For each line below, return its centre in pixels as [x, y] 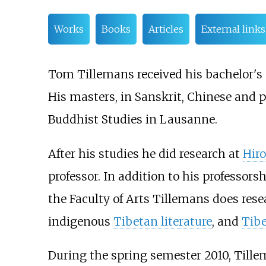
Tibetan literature [162, 221]
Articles [166, 29]
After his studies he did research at [145, 153]
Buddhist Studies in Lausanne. [132, 120]
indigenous [80, 221]
